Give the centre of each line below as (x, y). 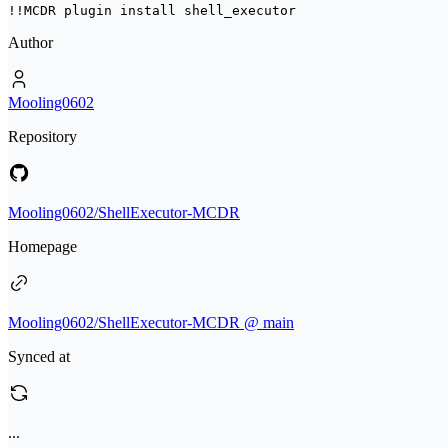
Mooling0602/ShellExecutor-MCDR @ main (151, 322)
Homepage (42, 246)
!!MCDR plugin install (96, 10)
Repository (42, 136)
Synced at (39, 356)
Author (30, 42)
